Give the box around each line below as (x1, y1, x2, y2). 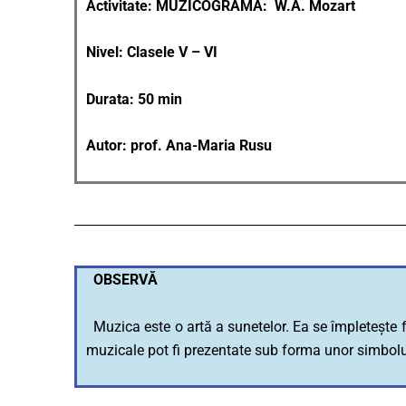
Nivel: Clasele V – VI (86, 43, 217, 62)
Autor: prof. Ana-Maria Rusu (86, 137, 272, 155)
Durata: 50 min (86, 90, 182, 108)
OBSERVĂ (86, 271, 158, 289)
